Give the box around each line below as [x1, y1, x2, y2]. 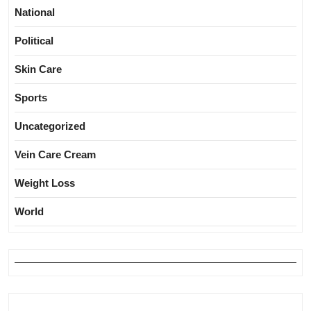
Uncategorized [15, 120, 85, 133]
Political [15, 35, 53, 47]
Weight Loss [15, 177, 75, 190]
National [15, 6, 55, 19]
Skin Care [15, 63, 62, 76]
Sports [15, 92, 47, 104]
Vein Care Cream [15, 149, 96, 161]
